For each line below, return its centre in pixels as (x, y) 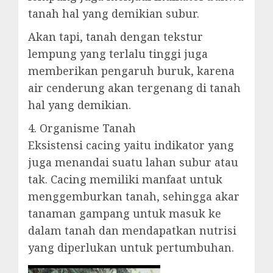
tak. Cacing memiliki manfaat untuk (125, 179)
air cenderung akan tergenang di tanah (134, 88)
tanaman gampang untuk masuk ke (125, 214)
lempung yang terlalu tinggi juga (118, 54)
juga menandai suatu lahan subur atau (133, 162)
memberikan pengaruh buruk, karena (131, 71)
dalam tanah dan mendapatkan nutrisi (132, 231)
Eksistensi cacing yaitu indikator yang (131, 145)
